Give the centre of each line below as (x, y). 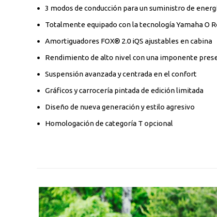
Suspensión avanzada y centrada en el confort (121, 74)
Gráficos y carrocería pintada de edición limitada (124, 90)
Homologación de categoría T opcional (109, 123)
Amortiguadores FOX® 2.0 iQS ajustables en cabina (129, 41)
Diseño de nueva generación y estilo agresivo (120, 107)
